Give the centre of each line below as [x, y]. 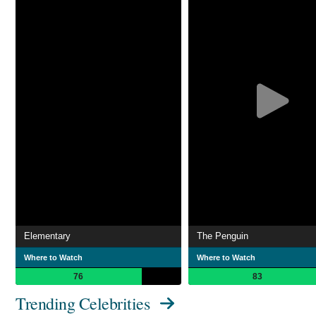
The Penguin [223, 236]
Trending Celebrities [83, 303]
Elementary [47, 236]
